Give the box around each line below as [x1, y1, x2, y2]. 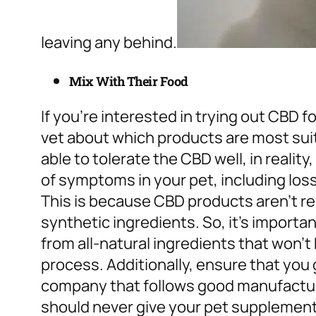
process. [41, 254, 107, 276]
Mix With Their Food [69, 73, 188, 90]
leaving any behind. [41, 32, 177, 54]
